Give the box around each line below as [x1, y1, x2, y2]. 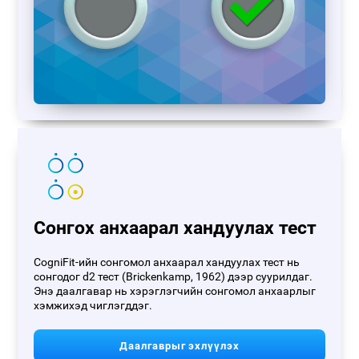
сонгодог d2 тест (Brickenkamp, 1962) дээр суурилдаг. [34, 269, 313, 284]
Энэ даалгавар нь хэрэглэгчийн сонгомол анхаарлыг [34, 284, 317, 298]
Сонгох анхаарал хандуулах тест [34, 216, 317, 239]
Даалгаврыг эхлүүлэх [119, 339, 240, 352]
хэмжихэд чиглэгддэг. [34, 298, 153, 313]
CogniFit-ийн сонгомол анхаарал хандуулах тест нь [34, 255, 301, 269]
